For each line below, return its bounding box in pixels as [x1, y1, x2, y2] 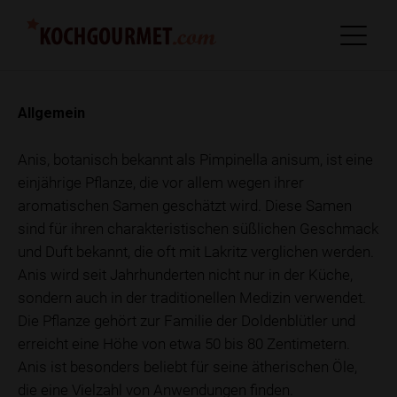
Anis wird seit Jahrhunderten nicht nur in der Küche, [18, 264, 353, 284]
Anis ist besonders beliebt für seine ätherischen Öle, [18, 356, 357, 377]
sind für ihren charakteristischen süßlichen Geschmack [18, 218, 378, 238]
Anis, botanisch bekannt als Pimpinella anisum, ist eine [18, 149, 373, 169]
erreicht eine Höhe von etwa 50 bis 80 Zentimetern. [18, 333, 350, 354]
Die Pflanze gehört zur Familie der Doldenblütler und [18, 310, 355, 331]
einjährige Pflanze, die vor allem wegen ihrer [18, 172, 304, 192]
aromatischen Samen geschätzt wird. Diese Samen [18, 195, 352, 215]
